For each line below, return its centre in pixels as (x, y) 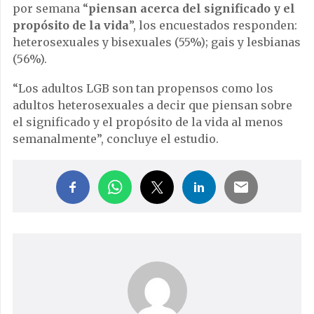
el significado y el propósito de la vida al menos (148, 122)
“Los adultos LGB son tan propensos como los (143, 89)
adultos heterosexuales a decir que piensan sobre (152, 105)
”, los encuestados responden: (213, 26)
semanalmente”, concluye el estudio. (116, 139)
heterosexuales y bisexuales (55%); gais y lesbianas (157, 42)
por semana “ (50, 9)
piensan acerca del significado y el (192, 9)
